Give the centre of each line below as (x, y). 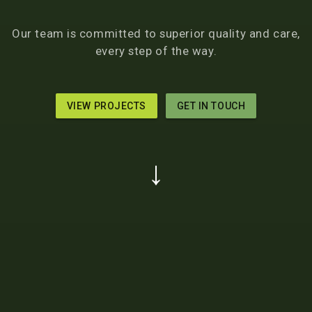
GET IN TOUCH (211, 106)
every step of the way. (156, 51)
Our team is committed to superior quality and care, (156, 33)
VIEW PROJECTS (106, 106)
